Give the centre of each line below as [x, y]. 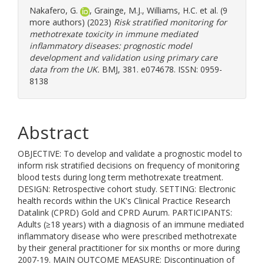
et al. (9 [212, 10]
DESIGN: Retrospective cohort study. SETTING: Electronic [127, 189]
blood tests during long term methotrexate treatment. [121, 177]
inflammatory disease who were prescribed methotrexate [127, 236]
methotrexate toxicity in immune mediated [114, 34]
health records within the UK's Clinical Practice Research [124, 201]
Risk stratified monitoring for [170, 22]
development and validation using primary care [123, 57]
